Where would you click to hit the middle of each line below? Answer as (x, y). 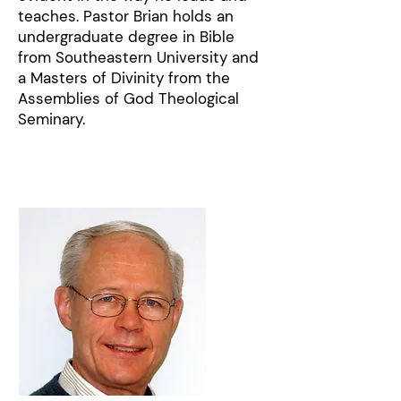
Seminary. (54, 119)
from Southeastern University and (138, 57)
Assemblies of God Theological (128, 98)
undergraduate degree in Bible (126, 37)
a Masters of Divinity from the (124, 78)
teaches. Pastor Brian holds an (126, 16)
